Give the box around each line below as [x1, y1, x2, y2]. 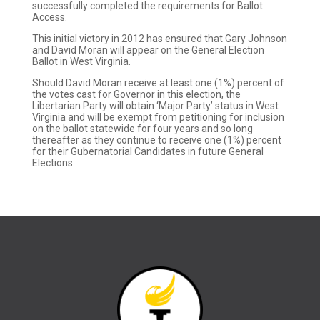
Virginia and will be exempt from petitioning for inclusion [31, 111, 284, 123]
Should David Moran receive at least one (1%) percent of [31, 77, 284, 89]
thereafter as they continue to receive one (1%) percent [31, 134, 281, 146]
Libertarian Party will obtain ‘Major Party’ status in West [31, 100, 279, 111]
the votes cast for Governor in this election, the [31, 89, 241, 100]
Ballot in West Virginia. [31, 56, 131, 67]
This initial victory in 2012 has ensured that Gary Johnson [31, 33, 287, 44]
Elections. [31, 157, 75, 169]
